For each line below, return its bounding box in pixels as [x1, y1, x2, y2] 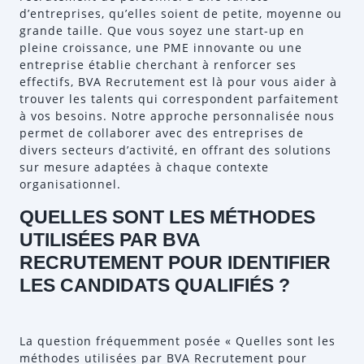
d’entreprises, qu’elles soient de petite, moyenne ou [19, 6, 342, 21]
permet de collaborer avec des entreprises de [19, 125, 304, 141]
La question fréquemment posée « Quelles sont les [19, 333, 336, 349]
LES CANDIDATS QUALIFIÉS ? [19, 275, 290, 296]
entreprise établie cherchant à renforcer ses [19, 57, 297, 72]
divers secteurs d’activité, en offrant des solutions [19, 142, 331, 158]
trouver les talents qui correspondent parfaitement [19, 91, 339, 106]
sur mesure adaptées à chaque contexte [19, 159, 269, 175]
